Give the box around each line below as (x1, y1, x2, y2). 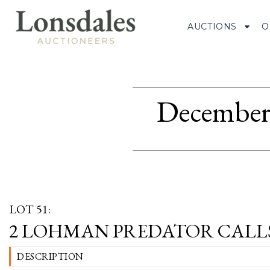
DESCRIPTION (17, 250, 84, 263)
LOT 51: (9, 201, 51, 217)
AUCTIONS (187, 20, 237, 32)
